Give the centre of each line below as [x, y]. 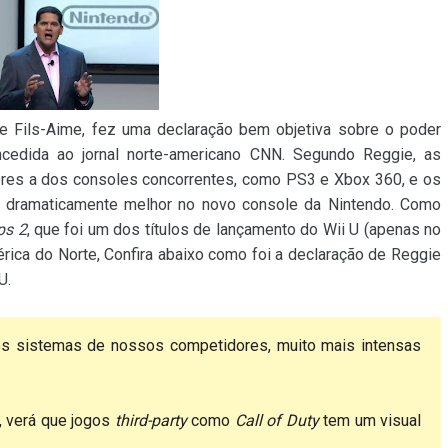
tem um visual [369, 420]
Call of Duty [276, 420]
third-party [150, 420]
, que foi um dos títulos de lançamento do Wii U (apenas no [234, 229]
